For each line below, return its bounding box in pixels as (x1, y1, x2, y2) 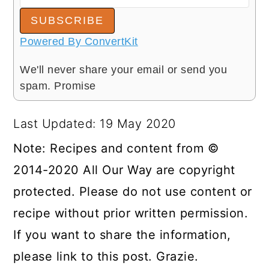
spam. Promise (20, 79, 96, 92)
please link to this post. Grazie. (13, 249, 199, 264)
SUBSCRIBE (31, 14, 104, 26)
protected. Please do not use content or (13, 184, 252, 199)
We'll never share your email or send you (20, 63, 228, 76)
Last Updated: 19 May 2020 (13, 116, 176, 131)
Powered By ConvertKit (20, 35, 138, 47)
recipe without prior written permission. (13, 205, 249, 220)
